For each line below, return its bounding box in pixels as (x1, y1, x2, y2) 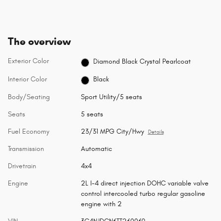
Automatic (80, 144, 112, 153)
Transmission (8, 144, 44, 153)
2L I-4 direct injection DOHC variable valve (80, 179, 209, 187)
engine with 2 (80, 199, 122, 208)
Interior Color (8, 74, 47, 83)
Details (147, 129, 164, 135)
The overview (8, 35, 71, 48)
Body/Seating (8, 92, 50, 101)
